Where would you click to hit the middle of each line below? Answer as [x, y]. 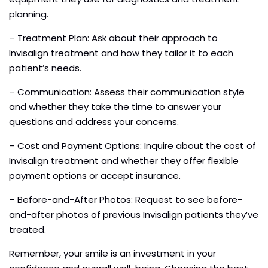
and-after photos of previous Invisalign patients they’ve [134, 214]
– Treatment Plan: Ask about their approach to [113, 38]
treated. [28, 229]
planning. [29, 14]
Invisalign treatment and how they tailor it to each [121, 53]
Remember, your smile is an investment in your [112, 253]
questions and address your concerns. [94, 121]
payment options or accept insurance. [95, 175]
